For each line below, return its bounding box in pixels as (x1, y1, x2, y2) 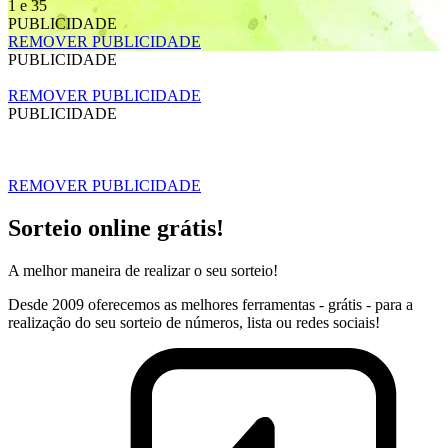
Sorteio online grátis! (8, 214, 224, 241)
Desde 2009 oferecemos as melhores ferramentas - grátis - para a (8, 295, 413, 313)
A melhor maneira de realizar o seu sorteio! (8, 261, 278, 279)
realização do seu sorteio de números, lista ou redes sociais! (8, 313, 380, 331)
